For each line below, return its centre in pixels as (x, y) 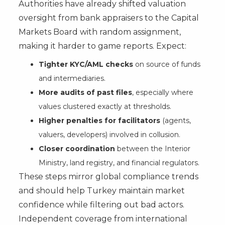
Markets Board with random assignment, (99, 32)
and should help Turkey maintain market (101, 190)
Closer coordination (77, 148)
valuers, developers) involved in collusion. (109, 134)
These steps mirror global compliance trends (108, 176)
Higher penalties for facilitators (99, 120)
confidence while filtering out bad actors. (101, 204)
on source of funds (166, 64)
